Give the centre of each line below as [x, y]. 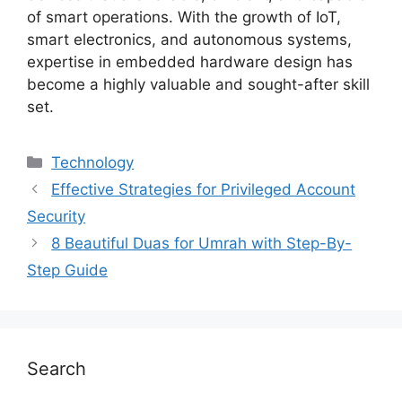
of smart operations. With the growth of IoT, [184, 17]
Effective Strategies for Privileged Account [204, 189]
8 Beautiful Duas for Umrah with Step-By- [202, 243]
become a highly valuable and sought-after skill [198, 84]
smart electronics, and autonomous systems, [189, 39]
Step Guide [67, 270]
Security [56, 216]
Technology [93, 162]
